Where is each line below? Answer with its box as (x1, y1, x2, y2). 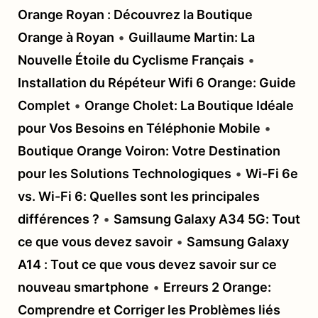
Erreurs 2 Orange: (163, 280, 271, 295)
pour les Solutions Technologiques (18, 166, 231, 182)
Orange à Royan (18, 30, 114, 45)
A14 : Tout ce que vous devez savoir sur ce (18, 257, 277, 273)
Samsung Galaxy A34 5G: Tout (114, 212, 300, 227)
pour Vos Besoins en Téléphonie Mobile (18, 121, 261, 136)
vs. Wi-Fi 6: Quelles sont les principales (18, 189, 260, 204)
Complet (18, 98, 70, 114)
